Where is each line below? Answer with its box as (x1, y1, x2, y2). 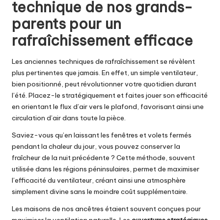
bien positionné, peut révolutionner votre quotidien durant (12, 79, 196, 88)
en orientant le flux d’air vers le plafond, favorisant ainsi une (12, 102, 204, 111)
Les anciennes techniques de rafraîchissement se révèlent (12, 56, 195, 66)
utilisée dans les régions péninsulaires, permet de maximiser (12, 164, 199, 173)
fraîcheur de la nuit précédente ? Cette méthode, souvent (12, 153, 195, 162)
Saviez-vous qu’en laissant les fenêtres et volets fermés (12, 130, 192, 139)
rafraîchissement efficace (12, 31, 193, 50)
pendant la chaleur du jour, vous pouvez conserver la (12, 141, 180, 151)
